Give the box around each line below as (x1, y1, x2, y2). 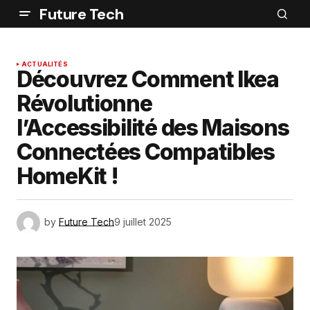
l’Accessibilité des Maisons (17, 114, 289, 141)
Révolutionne (17, 90, 152, 117)
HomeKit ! (17, 163, 118, 190)
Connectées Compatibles (17, 138, 275, 165)
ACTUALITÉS (21, 60, 68, 68)
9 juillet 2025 (114, 215, 172, 228)
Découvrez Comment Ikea (17, 66, 279, 93)
